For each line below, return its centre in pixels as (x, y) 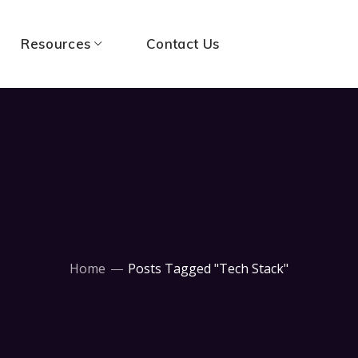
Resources (56, 44)
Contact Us (183, 44)
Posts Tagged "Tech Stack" (208, 268)
